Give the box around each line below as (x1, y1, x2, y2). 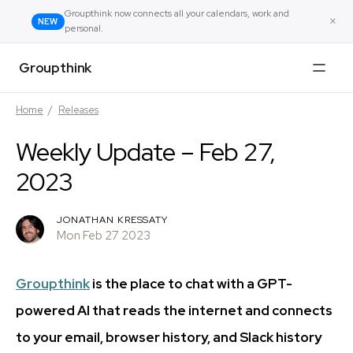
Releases (58, 103, 98, 117)
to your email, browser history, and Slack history (16, 329, 321, 346)
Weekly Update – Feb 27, (16, 135, 276, 169)
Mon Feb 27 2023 (57, 228, 150, 243)
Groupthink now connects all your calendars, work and (64, 7, 289, 20)
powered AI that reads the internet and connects (16, 302, 333, 319)
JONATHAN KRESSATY (57, 214, 169, 226)
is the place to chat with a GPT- (90, 275, 292, 292)
